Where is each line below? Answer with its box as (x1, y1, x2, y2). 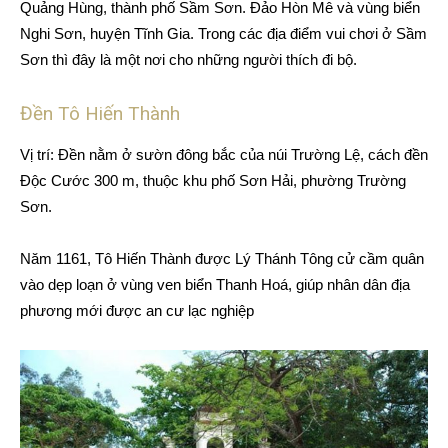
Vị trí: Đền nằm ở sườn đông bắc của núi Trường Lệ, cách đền (20, 146, 428, 164)
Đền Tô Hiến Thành (20, 102, 180, 126)
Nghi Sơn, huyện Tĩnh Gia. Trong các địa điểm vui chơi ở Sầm (20, 25, 427, 43)
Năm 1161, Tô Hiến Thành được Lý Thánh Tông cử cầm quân (20, 250, 424, 268)
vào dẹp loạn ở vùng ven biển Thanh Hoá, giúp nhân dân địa (20, 276, 410, 294)
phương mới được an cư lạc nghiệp (20, 302, 254, 320)
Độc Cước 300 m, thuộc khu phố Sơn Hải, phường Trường (20, 172, 406, 190)
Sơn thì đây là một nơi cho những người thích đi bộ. (20, 51, 357, 69)
